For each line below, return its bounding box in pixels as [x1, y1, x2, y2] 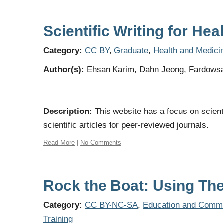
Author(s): [43, 65, 87, 74]
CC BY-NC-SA [85, 200, 138, 210]
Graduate [114, 46, 148, 55]
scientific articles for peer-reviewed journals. [43, 120, 209, 130]
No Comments [80, 139, 121, 146]
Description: [43, 107, 92, 116]
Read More [43, 139, 75, 146]
